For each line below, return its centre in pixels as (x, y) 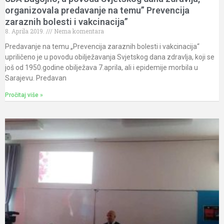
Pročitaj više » (24, 95)
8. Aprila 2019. (25, 31)
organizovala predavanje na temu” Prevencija (97, 10)
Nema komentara (78, 31)
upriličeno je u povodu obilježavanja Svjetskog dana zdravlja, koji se (110, 57)
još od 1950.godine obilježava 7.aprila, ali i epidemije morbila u (101, 68)
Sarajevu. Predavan (36, 78)
